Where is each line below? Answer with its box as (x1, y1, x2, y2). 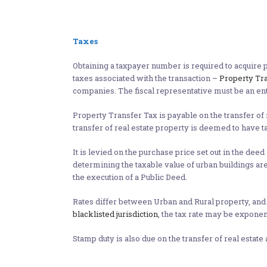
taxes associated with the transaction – (73, 73, 219, 83)
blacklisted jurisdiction (73, 209, 158, 219)
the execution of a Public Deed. (73, 172, 187, 182)
